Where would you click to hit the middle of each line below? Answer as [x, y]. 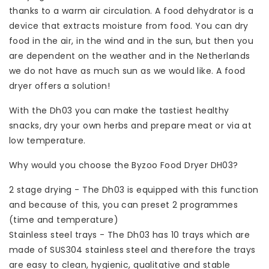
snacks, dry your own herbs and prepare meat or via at [131, 126]
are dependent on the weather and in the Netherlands [130, 56]
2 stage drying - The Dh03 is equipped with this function [134, 190]
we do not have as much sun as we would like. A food [127, 71]
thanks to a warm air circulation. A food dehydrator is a [131, 11]
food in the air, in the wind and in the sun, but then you [131, 41]
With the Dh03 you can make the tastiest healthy [119, 111]
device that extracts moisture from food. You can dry [129, 26]
